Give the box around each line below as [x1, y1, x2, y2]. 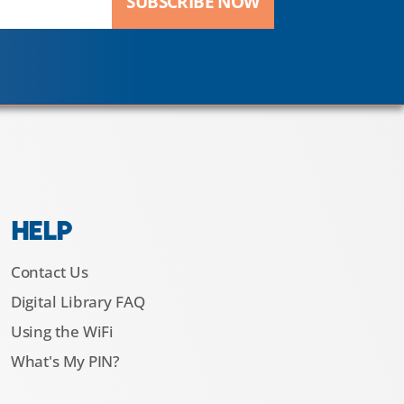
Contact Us [10, 262, 88, 283]
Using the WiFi [10, 321, 115, 343]
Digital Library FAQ [10, 291, 145, 313]
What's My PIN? [10, 351, 121, 372]
